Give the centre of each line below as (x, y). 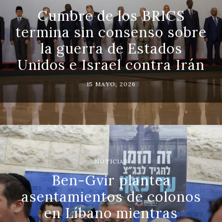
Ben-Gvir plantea (111, 180)
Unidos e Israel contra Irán (111, 65)
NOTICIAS (111, 161)
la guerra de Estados (111, 48)
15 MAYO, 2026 (111, 84)
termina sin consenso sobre (111, 32)
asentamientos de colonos (111, 196)
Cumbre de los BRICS (111, 16)
